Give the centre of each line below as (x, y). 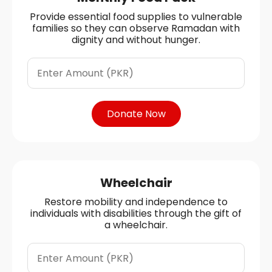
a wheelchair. (136, 225)
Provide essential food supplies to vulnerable (136, 16)
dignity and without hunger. (136, 39)
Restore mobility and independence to (136, 202)
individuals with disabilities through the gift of (136, 213)
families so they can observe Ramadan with (136, 28)
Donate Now (136, 114)
